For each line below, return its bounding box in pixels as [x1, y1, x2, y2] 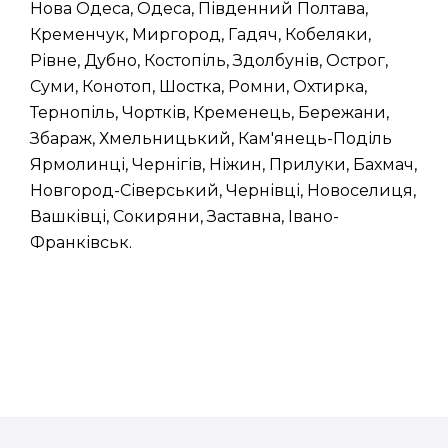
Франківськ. [30, 233, 132, 252]
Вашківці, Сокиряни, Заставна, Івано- [30, 207, 339, 226]
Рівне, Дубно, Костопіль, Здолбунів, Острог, [30, 51, 388, 70]
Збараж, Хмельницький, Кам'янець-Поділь [30, 129, 392, 148]
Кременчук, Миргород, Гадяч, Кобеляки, [30, 25, 371, 44]
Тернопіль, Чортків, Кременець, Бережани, [30, 103, 389, 122]
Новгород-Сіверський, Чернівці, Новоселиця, [30, 181, 416, 200]
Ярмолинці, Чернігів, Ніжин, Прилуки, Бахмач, [30, 155, 417, 174]
